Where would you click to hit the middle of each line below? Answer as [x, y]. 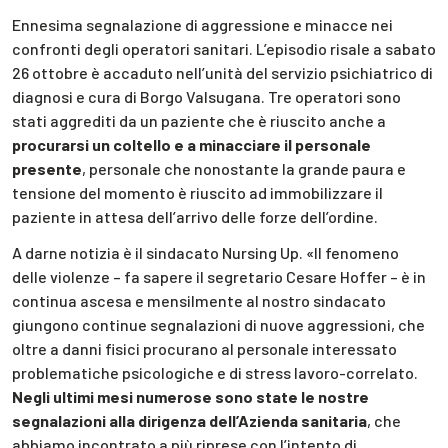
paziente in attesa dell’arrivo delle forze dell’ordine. [195, 216]
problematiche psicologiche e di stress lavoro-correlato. [215, 373]
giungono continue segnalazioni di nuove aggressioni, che [218, 325]
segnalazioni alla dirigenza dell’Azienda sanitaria [189, 421]
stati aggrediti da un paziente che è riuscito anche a [199, 120]
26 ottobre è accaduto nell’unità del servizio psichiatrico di [222, 72]
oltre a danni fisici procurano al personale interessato [204, 349]
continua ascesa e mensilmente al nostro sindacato [199, 301]
